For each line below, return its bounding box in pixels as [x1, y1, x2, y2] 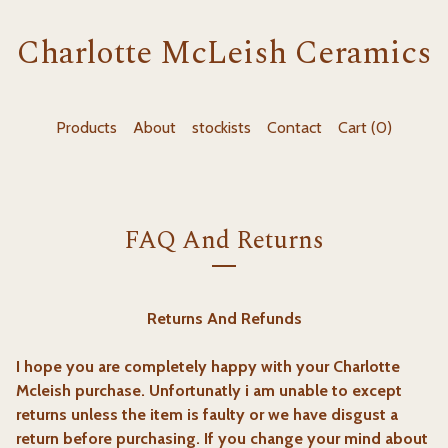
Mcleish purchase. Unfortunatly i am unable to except [16, 381, 402, 400]
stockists [192, 118, 251, 137]
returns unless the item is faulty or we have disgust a [16, 405, 398, 424]
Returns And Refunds [146, 309, 302, 328]
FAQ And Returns [124, 222, 324, 260]
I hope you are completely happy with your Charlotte [16, 357, 400, 376]
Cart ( [338, 118, 376, 137]
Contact [267, 118, 322, 137]
